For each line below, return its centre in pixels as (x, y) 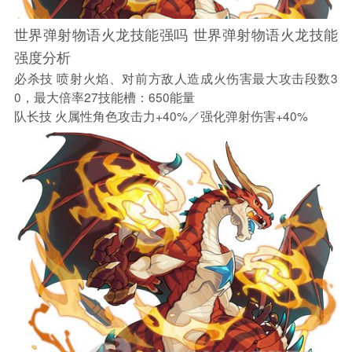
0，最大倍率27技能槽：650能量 (104, 97)
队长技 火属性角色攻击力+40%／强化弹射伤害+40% (161, 116)
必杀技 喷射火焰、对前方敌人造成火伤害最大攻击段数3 (176, 78)
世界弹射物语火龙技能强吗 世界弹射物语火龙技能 (176, 34)
